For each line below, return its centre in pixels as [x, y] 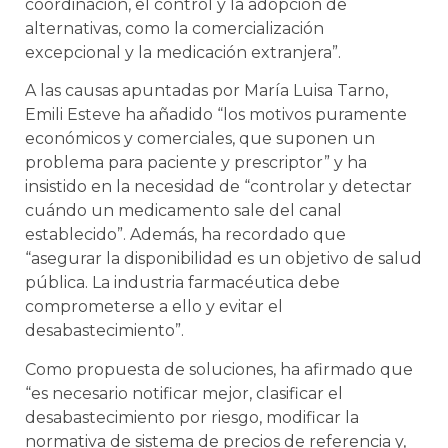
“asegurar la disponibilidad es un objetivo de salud [223, 259]
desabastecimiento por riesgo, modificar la [192, 417]
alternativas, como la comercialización [174, 28]
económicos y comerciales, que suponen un [200, 139]
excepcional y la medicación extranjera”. [183, 52]
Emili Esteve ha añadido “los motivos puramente [216, 115]
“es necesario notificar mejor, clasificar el [184, 393]
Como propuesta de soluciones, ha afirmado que [219, 369]
